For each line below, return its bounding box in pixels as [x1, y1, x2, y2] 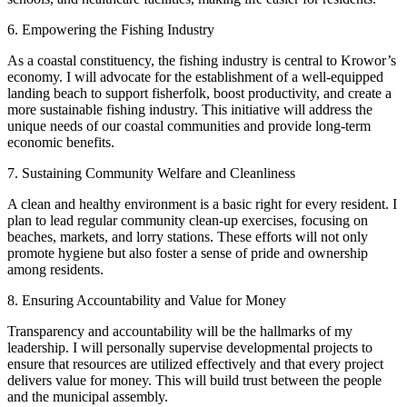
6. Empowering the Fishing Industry [7, 21, 214, 37]
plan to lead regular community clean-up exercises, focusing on [7, 212, 368, 228]
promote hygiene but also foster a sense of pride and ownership [7, 244, 368, 261]
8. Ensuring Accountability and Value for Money [7, 292, 286, 308]
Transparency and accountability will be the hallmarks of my [7, 323, 352, 339]
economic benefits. [7, 134, 114, 150]
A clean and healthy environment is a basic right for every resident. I [7, 195, 397, 212]
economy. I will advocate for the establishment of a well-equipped [7, 68, 383, 84]
